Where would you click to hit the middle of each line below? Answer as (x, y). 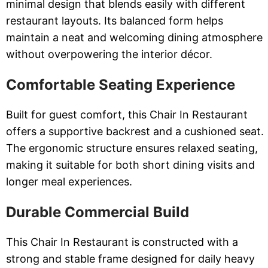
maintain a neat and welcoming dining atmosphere (134, 38)
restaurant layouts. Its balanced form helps (115, 21)
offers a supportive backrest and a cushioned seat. (135, 132)
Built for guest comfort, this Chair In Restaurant (127, 115)
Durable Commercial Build (98, 212)
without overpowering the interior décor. (109, 54)
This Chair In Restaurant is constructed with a (122, 242)
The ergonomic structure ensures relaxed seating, (132, 148)
